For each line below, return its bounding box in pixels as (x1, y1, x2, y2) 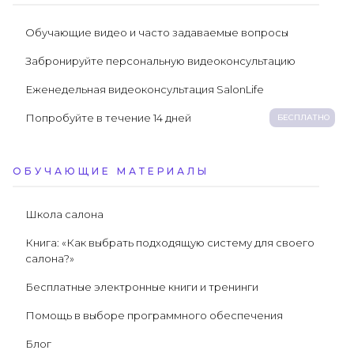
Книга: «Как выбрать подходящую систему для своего (25, 235, 314, 249)
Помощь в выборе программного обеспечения (25, 308, 283, 322)
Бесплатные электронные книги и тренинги (25, 280, 258, 293)
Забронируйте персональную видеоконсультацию (25, 54, 296, 67)
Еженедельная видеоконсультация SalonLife (25, 82, 264, 96)
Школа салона (25, 207, 104, 220)
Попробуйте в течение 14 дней (25, 111, 191, 124)
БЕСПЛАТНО (277, 111, 330, 122)
